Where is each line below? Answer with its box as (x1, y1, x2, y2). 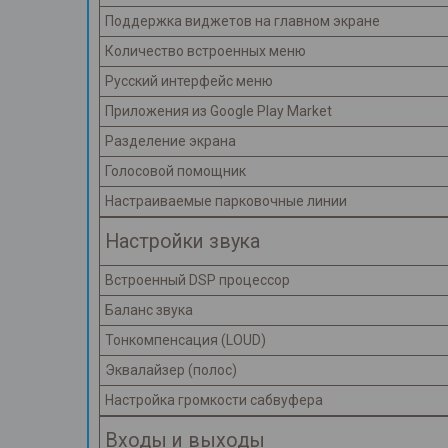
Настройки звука (105, 230, 260, 254)
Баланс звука (105, 302, 193, 319)
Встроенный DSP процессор (105, 272, 290, 289)
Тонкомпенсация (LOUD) (105, 332, 266, 349)
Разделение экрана (105, 133, 236, 150)
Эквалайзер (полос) (105, 362, 237, 379)
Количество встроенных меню (105, 43, 306, 60)
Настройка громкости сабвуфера (105, 392, 323, 409)
